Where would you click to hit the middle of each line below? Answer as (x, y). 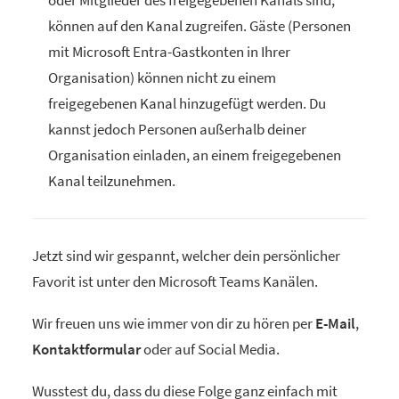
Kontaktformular (86, 349)
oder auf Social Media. (210, 349)
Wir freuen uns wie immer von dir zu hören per (174, 323)
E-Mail (335, 323)
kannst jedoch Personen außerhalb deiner (177, 129)
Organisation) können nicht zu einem (162, 77)
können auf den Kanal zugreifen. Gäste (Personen (199, 26)
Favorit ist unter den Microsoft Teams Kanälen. (175, 281)
